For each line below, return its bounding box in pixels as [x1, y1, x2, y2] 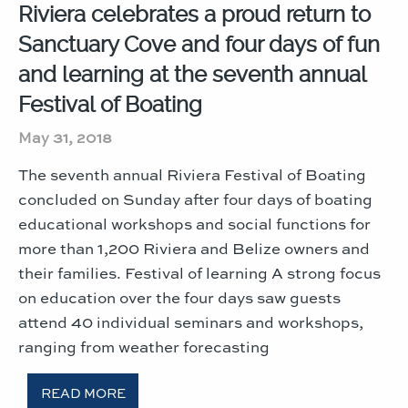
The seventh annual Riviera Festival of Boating [18, 162, 366, 185]
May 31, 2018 [18, 126, 112, 148]
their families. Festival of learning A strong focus [18, 260, 381, 283]
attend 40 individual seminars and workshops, [18, 310, 363, 332]
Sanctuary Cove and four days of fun [18, 31, 380, 57]
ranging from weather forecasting [18, 334, 270, 357]
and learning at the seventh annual [18, 61, 366, 87]
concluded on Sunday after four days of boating [18, 187, 372, 209]
